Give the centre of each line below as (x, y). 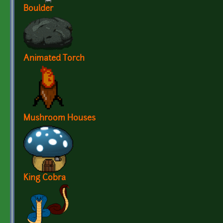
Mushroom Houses (59, 119)
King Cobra (45, 178)
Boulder (38, 9)
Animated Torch (54, 59)
